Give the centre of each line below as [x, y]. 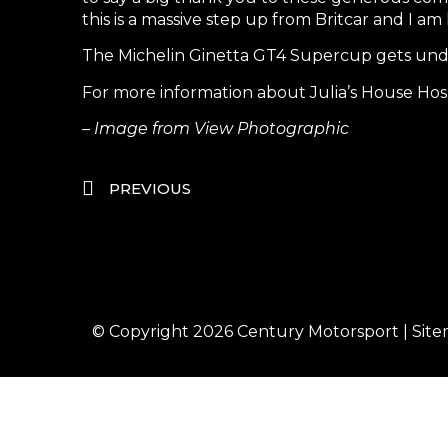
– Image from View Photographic [215, 128]
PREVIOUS [150, 189]
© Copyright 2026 [164, 332]
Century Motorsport [318, 332]
